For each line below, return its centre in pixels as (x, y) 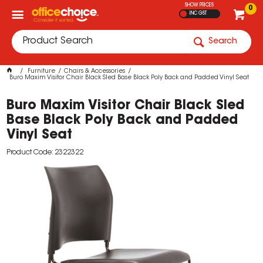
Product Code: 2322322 (45, 153)
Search (223, 42)
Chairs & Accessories (95, 72)
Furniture (42, 72)
